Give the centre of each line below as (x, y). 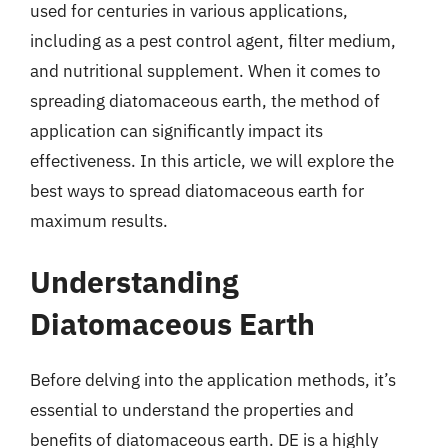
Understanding (134, 281)
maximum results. (99, 220)
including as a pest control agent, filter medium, (213, 40)
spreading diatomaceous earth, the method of (205, 100)
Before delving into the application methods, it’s (213, 380)
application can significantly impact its (176, 130)
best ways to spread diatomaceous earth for (197, 190)
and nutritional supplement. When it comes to (205, 70)
